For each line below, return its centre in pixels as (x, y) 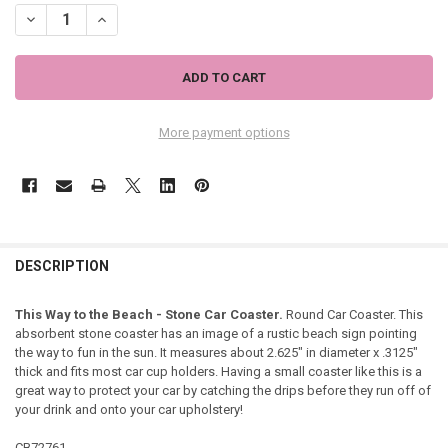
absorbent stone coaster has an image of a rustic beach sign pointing (215, 333)
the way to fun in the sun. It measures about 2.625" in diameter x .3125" (216, 352)
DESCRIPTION (61, 266)
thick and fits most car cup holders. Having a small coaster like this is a (218, 371)
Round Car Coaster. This (352, 314)
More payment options (224, 133)
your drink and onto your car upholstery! (128, 409)
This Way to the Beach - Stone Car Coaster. (148, 314)
